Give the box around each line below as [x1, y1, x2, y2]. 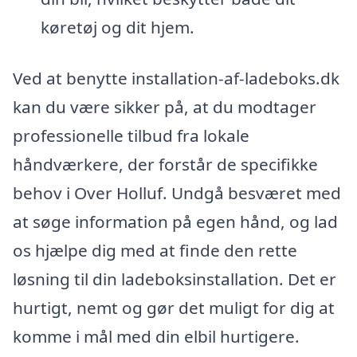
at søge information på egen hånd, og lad [13, 210, 338, 233]
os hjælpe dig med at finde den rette [13, 238, 297, 261]
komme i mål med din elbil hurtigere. [13, 324, 300, 347]
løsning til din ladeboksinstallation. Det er [13, 267, 336, 290]
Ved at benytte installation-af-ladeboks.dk [13, 66, 339, 89]
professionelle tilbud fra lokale [13, 124, 249, 147]
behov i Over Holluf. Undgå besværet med [13, 181, 341, 204]
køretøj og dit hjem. [40, 16, 194, 39]
